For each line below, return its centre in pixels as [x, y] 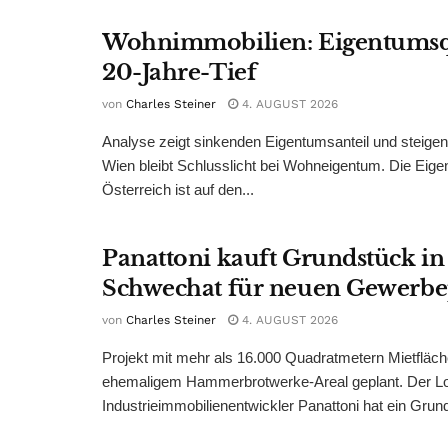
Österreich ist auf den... [178, 190]
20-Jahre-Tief [179, 73]
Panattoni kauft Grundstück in [273, 258]
